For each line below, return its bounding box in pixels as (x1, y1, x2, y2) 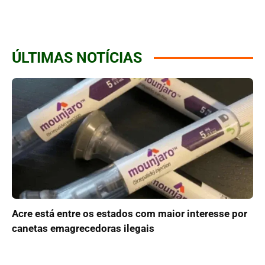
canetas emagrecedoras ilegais (12, 222, 154, 235)
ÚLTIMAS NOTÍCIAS (12, 49, 142, 67)
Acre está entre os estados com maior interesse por (12, 208, 247, 220)
